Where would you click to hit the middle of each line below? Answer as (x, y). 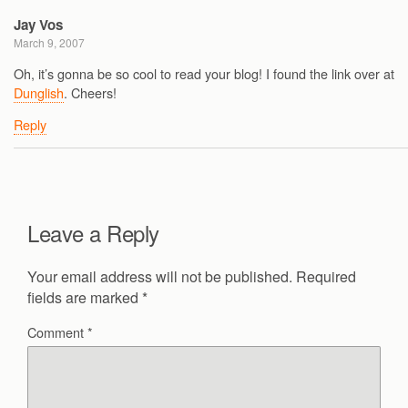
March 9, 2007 (49, 43)
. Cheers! (90, 92)
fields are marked (85, 298)
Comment (57, 332)
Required (326, 277)
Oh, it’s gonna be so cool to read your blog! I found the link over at (204, 73)
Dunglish (39, 92)
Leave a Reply (93, 232)
